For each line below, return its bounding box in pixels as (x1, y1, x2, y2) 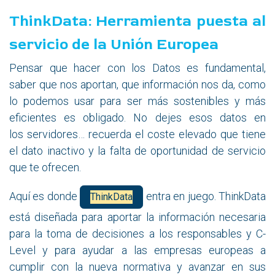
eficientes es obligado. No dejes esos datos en (9, 110, 266, 124)
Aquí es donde (9, 189, 80, 203)
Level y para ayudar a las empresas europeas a (9, 243, 266, 257)
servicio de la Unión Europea (9, 35, 219, 53)
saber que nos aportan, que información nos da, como (9, 77, 266, 91)
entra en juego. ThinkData (143, 189, 266, 203)
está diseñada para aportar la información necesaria (9, 210, 266, 223)
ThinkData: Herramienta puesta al (9, 12, 266, 30)
